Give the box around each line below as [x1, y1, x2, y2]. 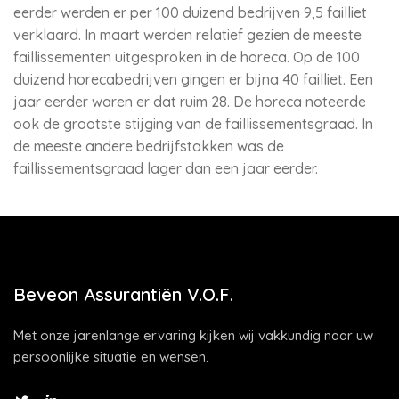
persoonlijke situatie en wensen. [13, 348, 208, 365]
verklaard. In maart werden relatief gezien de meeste [13, 26, 362, 44]
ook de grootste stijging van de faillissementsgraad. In [13, 115, 373, 133]
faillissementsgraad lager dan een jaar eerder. [13, 159, 318, 177]
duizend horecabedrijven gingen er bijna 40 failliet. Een [13, 70, 373, 88]
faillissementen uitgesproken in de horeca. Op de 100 [13, 48, 360, 66]
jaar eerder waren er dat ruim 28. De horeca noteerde [13, 93, 366, 110]
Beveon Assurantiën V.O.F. [13, 283, 233, 305]
